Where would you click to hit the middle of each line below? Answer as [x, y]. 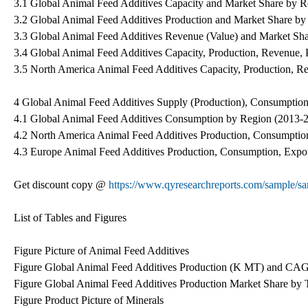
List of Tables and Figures [70, 217]
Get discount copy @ [61, 184]
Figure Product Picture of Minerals [89, 300]
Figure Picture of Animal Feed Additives [101, 250]
